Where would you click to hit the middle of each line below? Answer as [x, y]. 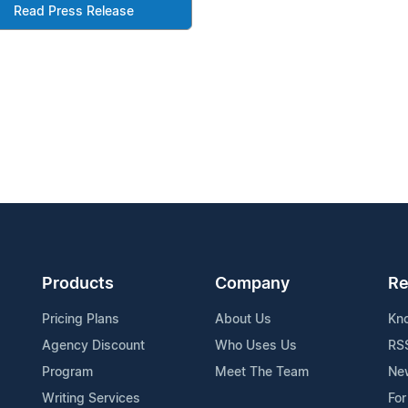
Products [78, 284]
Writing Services [91, 398]
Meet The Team [262, 372]
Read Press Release [73, 11]
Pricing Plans [81, 319]
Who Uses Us [256, 346]
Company [252, 284]
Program [67, 372]
